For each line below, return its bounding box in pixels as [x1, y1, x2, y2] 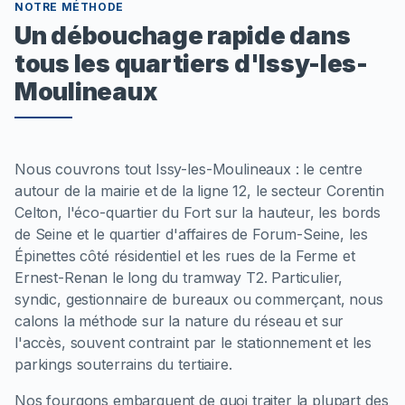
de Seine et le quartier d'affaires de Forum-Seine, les [14, 224, 368, 243]
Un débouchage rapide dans [14, 20, 351, 50]
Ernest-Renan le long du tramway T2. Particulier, [14, 268, 344, 287]
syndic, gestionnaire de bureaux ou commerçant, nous [14, 289, 383, 308]
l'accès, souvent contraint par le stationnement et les [14, 333, 372, 352]
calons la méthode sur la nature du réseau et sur [14, 311, 344, 330]
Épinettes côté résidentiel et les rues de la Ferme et [14, 246, 355, 265]
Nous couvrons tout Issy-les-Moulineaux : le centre [14, 159, 363, 178]
